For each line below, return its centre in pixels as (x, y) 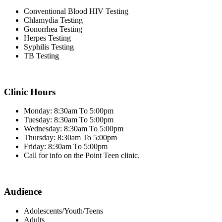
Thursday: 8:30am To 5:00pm (70, 138)
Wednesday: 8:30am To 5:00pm (74, 129)
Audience (23, 192)
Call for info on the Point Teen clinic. (82, 156)
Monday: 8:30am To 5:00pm (69, 111)
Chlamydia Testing (53, 20)
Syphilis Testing (49, 47)
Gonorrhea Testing (53, 29)
